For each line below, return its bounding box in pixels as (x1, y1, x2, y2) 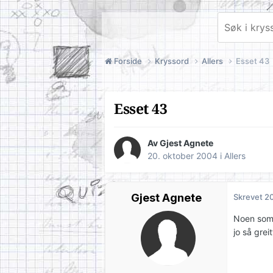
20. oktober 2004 (147, 151, 218, 161)
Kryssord (155, 55, 191, 66)
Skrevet (233, 192, 264, 202)
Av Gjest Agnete (147, 138, 213, 149)
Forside (112, 55, 144, 66)
